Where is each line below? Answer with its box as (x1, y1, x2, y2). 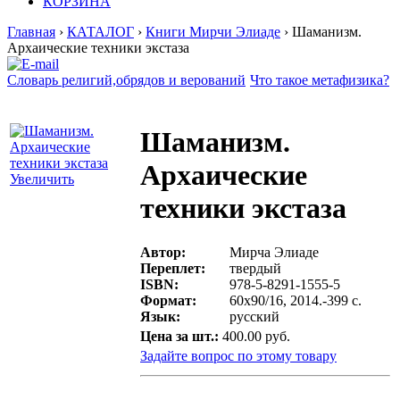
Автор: (140, 244, 186, 260)
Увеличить (10, 171, 74, 187)
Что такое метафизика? (250, 72, 389, 87)
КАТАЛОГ (67, 24, 134, 39)
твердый (229, 260, 281, 276)
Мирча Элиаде (229, 244, 319, 260)
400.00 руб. (222, 329, 290, 344)
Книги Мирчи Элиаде (146, 24, 280, 39)
